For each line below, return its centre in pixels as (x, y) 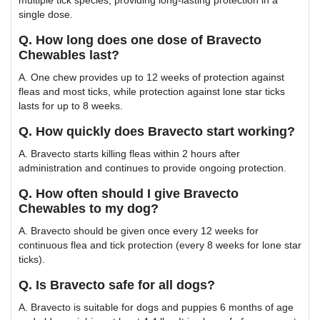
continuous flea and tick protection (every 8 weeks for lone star (160, 245)
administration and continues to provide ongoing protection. (152, 167)
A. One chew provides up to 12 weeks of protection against (151, 77)
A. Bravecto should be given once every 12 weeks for (139, 230)
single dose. (46, 14)
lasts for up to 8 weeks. (71, 105)
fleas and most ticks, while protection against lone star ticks (152, 91)
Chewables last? (69, 55)
